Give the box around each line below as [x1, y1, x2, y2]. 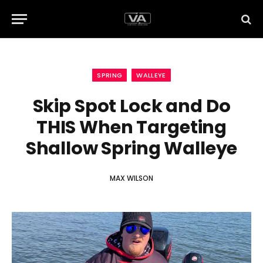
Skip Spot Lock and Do [32, 93, 231, 119]
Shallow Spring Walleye [25, 136, 238, 161]
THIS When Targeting [36, 114, 227, 140]
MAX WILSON [110, 173, 153, 183]
